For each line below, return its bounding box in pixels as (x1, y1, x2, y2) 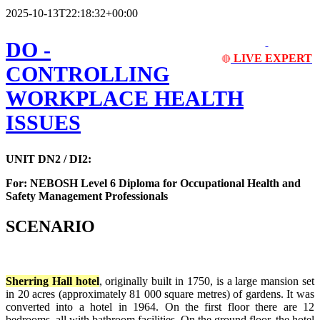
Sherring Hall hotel (6, 275, 99, 288)
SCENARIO (6, 217, 95, 236)
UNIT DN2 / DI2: (6, 153, 91, 166)
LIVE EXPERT (234, 52, 312, 65)
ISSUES (6, 111, 81, 135)
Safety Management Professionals (6, 190, 168, 203)
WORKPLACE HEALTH (6, 86, 244, 111)
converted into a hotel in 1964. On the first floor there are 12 (6, 301, 314, 314)
